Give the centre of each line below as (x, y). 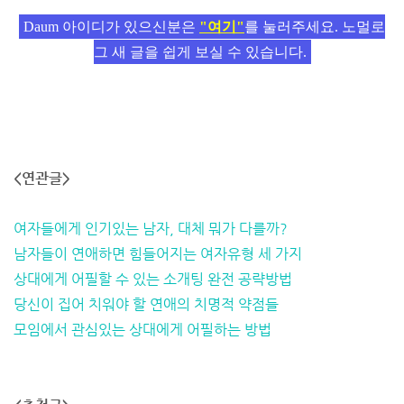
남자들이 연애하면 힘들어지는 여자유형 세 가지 (158, 254)
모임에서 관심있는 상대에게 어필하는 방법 (142, 330)
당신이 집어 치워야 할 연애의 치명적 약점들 (146, 304)
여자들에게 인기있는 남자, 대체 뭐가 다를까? (151, 229)
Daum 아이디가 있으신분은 (111, 27)
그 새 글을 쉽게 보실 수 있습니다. (200, 52)
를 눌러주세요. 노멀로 (315, 27)
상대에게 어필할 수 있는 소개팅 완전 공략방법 (153, 279)
